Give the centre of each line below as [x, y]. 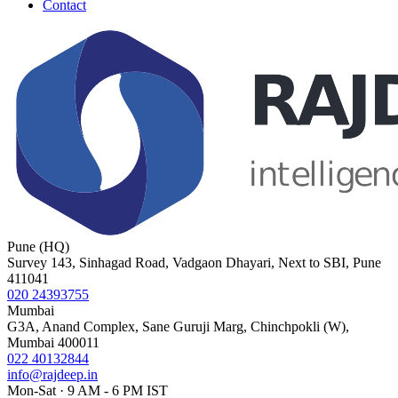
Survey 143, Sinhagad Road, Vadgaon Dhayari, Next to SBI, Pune [194, 262]
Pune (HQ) [38, 246]
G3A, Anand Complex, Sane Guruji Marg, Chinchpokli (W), [178, 326]
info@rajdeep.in [52, 374]
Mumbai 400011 [53, 342]
